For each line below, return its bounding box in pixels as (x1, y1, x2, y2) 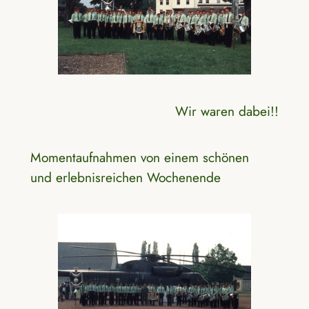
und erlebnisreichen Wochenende (30, 168, 221, 187)
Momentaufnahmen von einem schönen (30, 148, 249, 167)
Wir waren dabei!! (175, 101, 279, 121)
